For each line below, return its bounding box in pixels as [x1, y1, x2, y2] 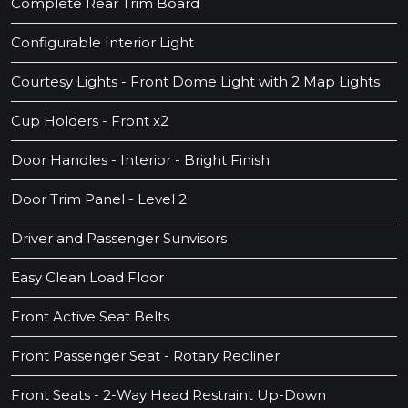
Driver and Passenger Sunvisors [11, 229, 227, 248]
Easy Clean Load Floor [11, 269, 164, 287]
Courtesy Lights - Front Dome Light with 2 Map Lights [11, 73, 380, 91]
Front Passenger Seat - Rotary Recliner [11, 347, 280, 365]
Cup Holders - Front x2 [11, 112, 168, 130]
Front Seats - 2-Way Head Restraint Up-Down [11, 386, 326, 404]
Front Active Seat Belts [11, 308, 169, 326]
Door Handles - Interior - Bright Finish [11, 151, 270, 169]
